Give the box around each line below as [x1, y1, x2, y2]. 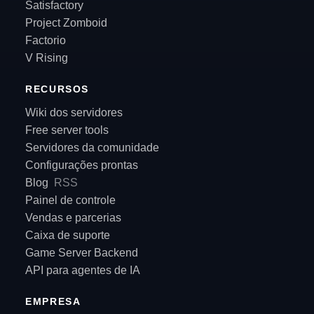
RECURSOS [25, 84, 90, 95]
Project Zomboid [25, 17, 107, 29]
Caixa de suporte [25, 229, 110, 242]
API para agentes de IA [25, 264, 140, 277]
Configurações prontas [25, 159, 138, 172]
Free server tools [25, 124, 109, 137]
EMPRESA [25, 296, 81, 308]
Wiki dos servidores [25, 107, 123, 119]
